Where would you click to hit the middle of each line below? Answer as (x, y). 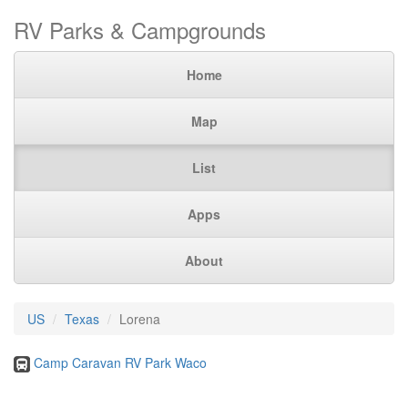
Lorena (140, 319)
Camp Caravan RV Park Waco (120, 362)
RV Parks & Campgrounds (140, 30)
